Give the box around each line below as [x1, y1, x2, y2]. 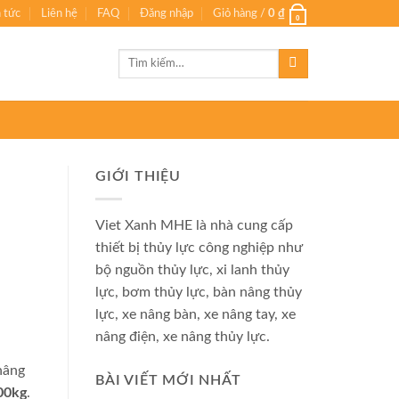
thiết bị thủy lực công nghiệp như [95, 240, 303, 255]
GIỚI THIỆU [95, 169, 181, 183]
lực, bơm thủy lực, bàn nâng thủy [95, 284, 302, 299]
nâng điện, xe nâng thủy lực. [95, 329, 270, 344]
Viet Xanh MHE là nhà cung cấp [95, 217, 293, 232]
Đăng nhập [139, 8, 193, 19]
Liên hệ [40, 8, 77, 19]
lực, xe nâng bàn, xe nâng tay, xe [95, 306, 296, 322]
